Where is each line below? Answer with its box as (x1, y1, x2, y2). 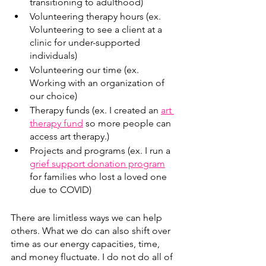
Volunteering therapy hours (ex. (30, 10, 163, 22)
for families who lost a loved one (30, 170, 169, 182)
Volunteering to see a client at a (30, 23, 164, 35)
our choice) (30, 90, 80, 102)
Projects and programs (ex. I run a (30, 144, 173, 156)
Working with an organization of (30, 77, 167, 88)
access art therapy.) (30, 130, 109, 142)
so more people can (83, 117, 176, 129)
